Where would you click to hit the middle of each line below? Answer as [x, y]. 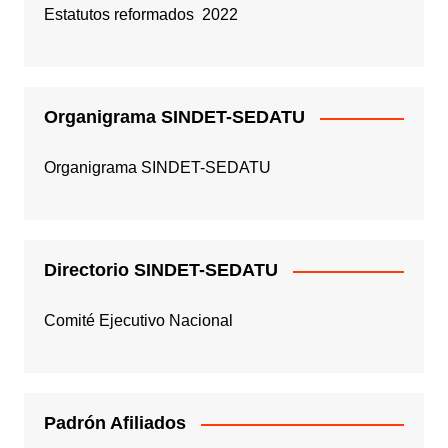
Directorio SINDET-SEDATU [160, 270]
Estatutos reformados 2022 [140, 15]
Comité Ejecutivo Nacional [138, 321]
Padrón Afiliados [114, 423]
